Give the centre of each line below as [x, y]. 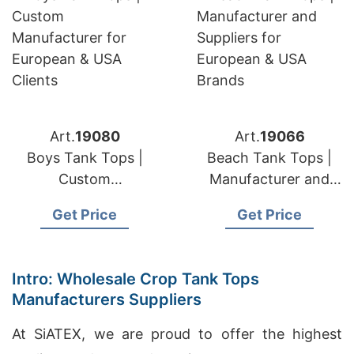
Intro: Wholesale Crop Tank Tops [136, 279]
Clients [85, 243]
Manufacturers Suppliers [107, 299]
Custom [85, 179]
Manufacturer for [85, 200]
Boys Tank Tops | [85, 158]
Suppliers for [269, 200]
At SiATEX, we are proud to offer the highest [177, 334]
